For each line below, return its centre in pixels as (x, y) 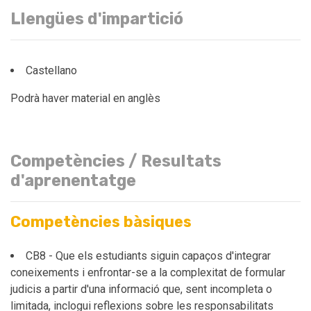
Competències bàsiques (101, 222)
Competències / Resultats (116, 161)
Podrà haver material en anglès (85, 98)
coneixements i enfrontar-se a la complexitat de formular (148, 272)
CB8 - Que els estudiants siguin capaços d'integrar (148, 256)
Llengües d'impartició (97, 19)
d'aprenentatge (73, 180)
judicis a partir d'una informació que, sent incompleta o (141, 289)
